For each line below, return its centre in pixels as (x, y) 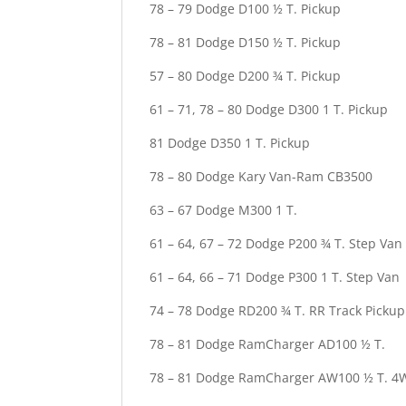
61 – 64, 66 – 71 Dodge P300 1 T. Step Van (275, 276)
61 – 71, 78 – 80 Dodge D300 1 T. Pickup (269, 109)
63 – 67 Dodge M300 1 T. (224, 209)
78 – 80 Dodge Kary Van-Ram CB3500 (261, 176)
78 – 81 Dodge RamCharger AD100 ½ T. (268, 343)
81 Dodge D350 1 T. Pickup (230, 142)
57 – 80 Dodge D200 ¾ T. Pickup (246, 75)
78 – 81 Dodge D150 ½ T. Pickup (246, 42)
